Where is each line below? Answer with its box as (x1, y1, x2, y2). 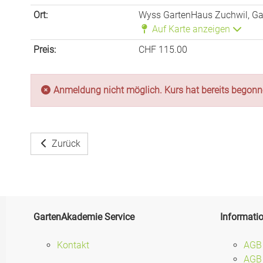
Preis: (33, 44, 56, 55)
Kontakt (57, 240, 89, 251)
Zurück (52, 138, 81, 149)
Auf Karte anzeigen (152, 23, 233, 35)
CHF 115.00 (139, 44, 187, 55)
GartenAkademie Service (33, 211, 134, 222)
